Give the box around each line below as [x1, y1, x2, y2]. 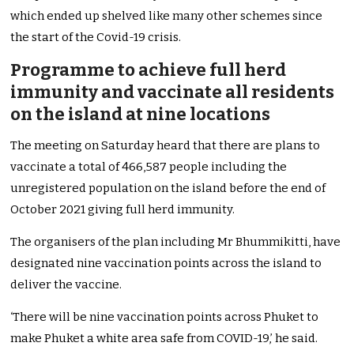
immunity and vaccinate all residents [10, 81, 335, 104]
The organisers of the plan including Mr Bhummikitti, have [10, 235, 341, 250]
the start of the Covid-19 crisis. [10, 30, 182, 45]
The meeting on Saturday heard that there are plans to [10, 138, 321, 153]
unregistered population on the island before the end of [10, 181, 326, 196]
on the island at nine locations [10, 104, 271, 126]
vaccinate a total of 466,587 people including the [10, 160, 288, 175]
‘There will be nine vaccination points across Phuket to [10, 310, 319, 325]
